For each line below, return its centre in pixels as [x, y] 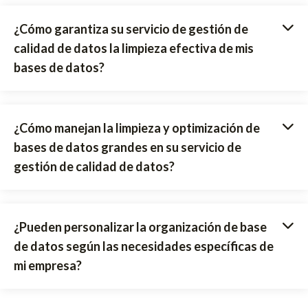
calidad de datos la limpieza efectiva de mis [134, 48]
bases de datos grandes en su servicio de [128, 147]
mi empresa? [48, 265]
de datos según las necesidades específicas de [144, 246]
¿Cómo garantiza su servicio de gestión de [131, 29]
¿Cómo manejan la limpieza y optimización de [137, 128]
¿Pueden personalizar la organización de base [140, 227]
